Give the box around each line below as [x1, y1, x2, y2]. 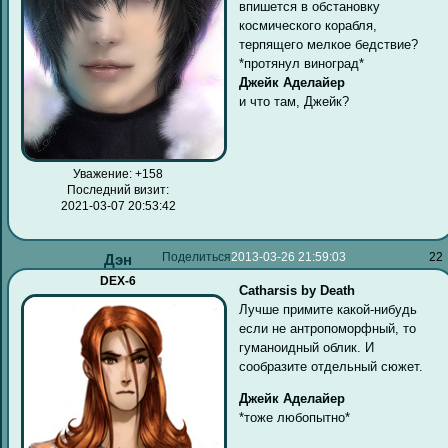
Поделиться [162, 250, 232, 263]
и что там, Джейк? [239, 93, 350, 109]
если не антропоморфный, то [239, 321, 417, 337]
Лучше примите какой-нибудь [239, 302, 418, 318]
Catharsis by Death [239, 283, 356, 299]
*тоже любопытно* [239, 410, 351, 426]
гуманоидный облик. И [239, 340, 375, 356]
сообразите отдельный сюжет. [239, 359, 424, 375]
